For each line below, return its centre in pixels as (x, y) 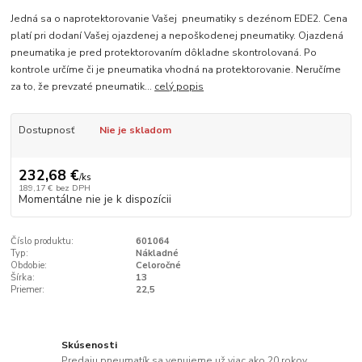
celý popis (179, 86)
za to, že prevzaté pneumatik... (83, 86)
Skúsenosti (90, 345)
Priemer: (28, 290)
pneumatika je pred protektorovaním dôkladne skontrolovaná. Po (164, 52)
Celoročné (158, 266)
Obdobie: (29, 266)
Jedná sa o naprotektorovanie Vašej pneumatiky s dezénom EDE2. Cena (179, 18)
